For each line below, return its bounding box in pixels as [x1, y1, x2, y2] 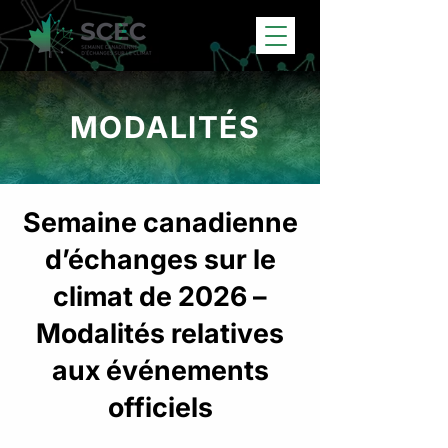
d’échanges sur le [44, 243, 276, 276]
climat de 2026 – [53, 280, 267, 313]
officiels [107, 391, 213, 424]
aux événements [51, 354, 269, 387]
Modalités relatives [36, 317, 284, 350]
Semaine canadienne [22, 206, 298, 239]
